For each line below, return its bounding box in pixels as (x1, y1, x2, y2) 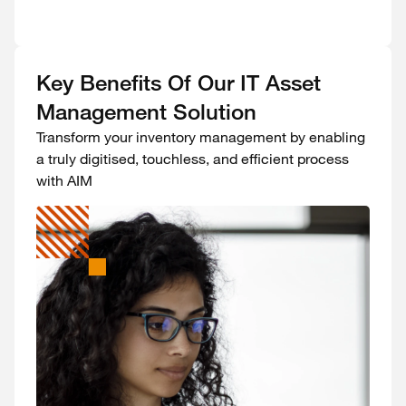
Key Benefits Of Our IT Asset (36, 69, 321, 96)
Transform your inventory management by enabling (36, 128, 365, 146)
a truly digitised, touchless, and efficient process (36, 150, 349, 168)
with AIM (36, 171, 92, 189)
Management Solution (36, 98, 256, 125)
